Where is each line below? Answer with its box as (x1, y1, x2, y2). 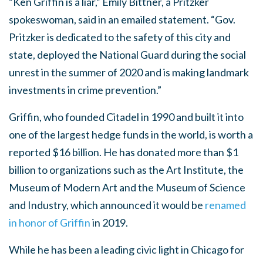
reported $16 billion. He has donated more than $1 (9, 146, 238, 159)
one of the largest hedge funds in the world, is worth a (9, 128, 253, 141)
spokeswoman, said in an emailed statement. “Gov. (9, 13, 235, 26)
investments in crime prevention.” (9, 83, 161, 96)
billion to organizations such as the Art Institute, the (9, 163, 244, 176)
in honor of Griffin (9, 216, 90, 229)
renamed (205, 198, 246, 211)
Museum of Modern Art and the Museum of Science (9, 181, 245, 194)
